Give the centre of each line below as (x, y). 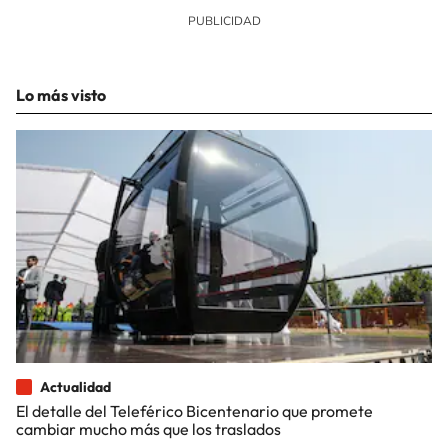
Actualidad (75, 386)
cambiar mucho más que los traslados (148, 428)
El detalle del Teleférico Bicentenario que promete (194, 410)
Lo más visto (61, 95)
